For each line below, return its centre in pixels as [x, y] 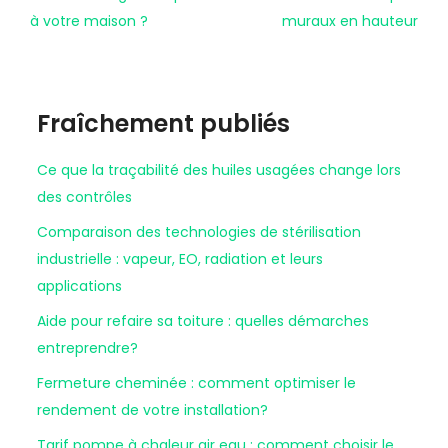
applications [79, 285]
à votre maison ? [89, 20]
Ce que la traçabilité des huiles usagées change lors [219, 169]
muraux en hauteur [350, 20]
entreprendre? [87, 347]
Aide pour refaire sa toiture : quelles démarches [203, 320]
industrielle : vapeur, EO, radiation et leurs [180, 258]
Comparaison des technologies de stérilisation [199, 231]
